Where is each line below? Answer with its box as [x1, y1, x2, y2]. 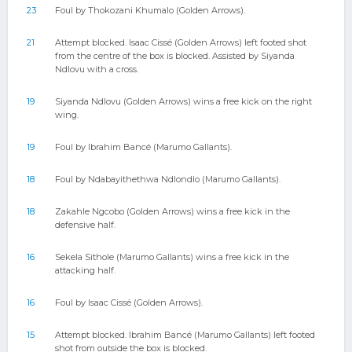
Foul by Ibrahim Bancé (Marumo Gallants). [55, 141, 232, 152]
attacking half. [55, 265, 115, 276]
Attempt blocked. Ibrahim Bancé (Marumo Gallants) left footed [55, 329, 315, 340]
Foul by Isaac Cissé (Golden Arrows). [55, 297, 203, 308]
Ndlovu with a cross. [55, 64, 138, 75]
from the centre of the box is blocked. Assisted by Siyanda [55, 50, 295, 61]
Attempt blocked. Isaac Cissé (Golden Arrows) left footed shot [55, 37, 306, 48]
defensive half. [55, 219, 115, 230]
